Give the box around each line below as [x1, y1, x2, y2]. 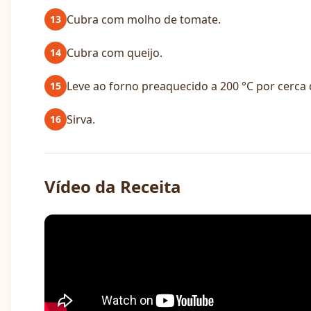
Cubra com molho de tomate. [67, 12, 221, 27]
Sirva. [67, 112, 95, 127]
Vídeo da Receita [44, 175, 181, 198]
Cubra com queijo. [67, 45, 162, 60]
